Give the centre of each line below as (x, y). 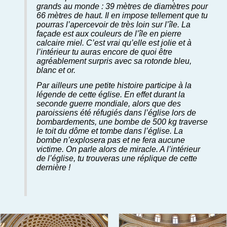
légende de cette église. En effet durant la (111, 94)
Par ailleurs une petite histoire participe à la (114, 85)
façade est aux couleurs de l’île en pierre (109, 34)
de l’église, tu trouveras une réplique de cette (117, 158)
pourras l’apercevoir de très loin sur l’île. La (114, 25)
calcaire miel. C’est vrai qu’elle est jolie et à (114, 43)
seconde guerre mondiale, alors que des (109, 103)
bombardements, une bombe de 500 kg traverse (122, 121)
